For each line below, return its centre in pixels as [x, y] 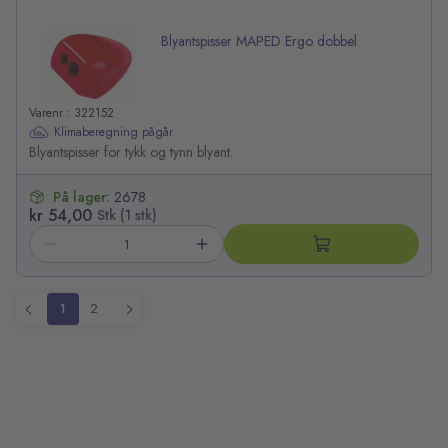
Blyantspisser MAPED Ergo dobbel [259, 41]
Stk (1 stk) [127, 215]
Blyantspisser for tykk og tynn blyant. [131, 152]
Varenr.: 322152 [71, 113]
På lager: [83, 197]
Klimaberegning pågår [113, 131]
